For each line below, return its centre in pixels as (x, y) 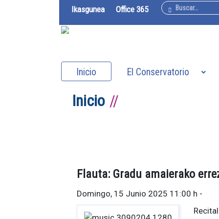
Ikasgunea (88, 9)
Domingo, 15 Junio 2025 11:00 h (137, 193)
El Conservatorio (158, 72)
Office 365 (132, 9)
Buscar (172, 9)
